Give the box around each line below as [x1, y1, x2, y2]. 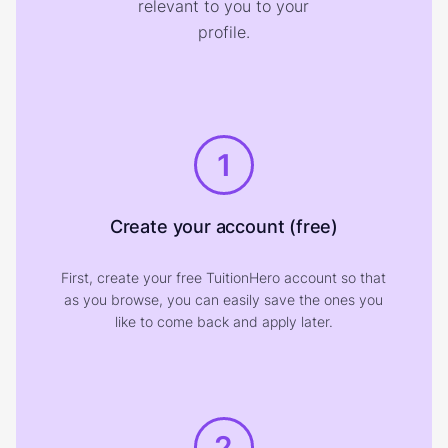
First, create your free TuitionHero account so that [61, 269, 387, 286]
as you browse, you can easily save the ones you [64, 291, 384, 308]
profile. [197, 22, 250, 42]
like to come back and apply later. [114, 313, 333, 330]
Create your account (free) [109, 216, 339, 237]
